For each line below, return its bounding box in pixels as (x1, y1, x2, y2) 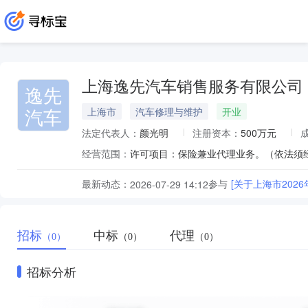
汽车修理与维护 (135, 104, 203, 118)
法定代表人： (82, 126, 140, 140)
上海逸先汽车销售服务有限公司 (82, 78, 303, 96)
